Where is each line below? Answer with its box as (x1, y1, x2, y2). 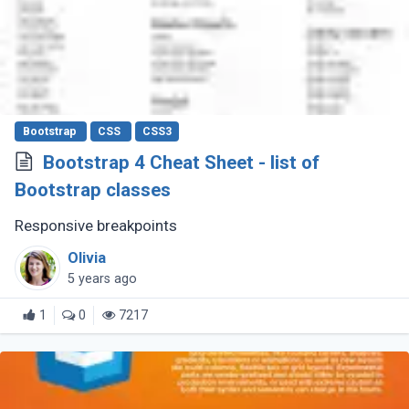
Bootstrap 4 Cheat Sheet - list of (42, 151, 320, 173)
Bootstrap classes (15, 178, 172, 201)
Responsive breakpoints (15, 216, 182, 236)
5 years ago (68, 270, 138, 287)
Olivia (68, 248, 107, 267)
